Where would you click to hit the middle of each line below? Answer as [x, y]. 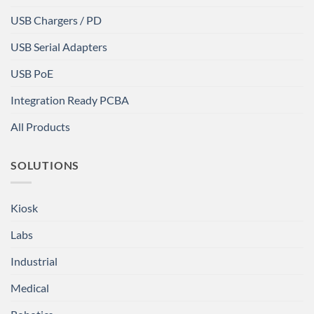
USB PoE [32, 74]
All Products [40, 127]
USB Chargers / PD [56, 20]
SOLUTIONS [45, 165]
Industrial [34, 261]
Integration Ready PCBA [70, 100]
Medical [30, 288]
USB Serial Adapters [59, 47]
